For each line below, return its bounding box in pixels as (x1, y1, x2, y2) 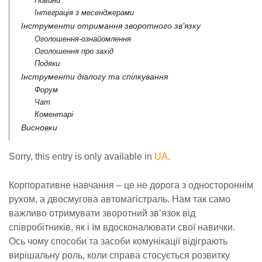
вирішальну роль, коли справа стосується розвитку (9, 250, 230, 260)
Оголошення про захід (34, 47, 113, 56)
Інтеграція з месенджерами (34, 8, 134, 17)
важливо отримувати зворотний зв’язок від (9, 208, 195, 218)
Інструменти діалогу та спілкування (21, 72, 168, 81)
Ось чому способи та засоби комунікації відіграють (9, 236, 227, 246)
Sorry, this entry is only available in (9, 151, 154, 161)
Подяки (34, 59, 60, 68)
